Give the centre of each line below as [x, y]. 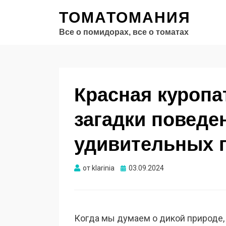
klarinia [103, 168]
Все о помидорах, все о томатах [124, 32]
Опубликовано [144, 167]
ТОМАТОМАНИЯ [125, 17]
